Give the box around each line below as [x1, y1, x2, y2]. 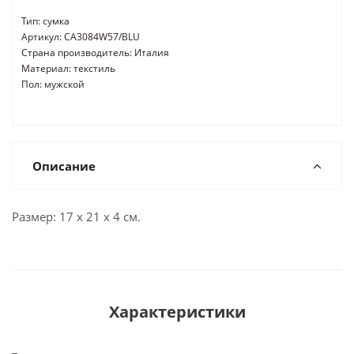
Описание [32, 158, 96, 174]
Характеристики [108, 301, 246, 322]
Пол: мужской [21, 77, 85, 91]
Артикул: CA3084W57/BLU [21, 30, 140, 43]
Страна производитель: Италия [21, 46, 169, 59]
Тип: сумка [21, 14, 70, 28]
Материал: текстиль [21, 62, 115, 75]
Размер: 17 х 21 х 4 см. [12, 209, 141, 224]
